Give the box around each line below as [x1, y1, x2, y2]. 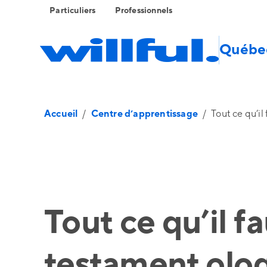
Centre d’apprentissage [91, 108, 198, 120]
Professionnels [114, 5, 173, 16]
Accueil [44, 108, 78, 120]
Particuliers [49, 5, 96, 16]
